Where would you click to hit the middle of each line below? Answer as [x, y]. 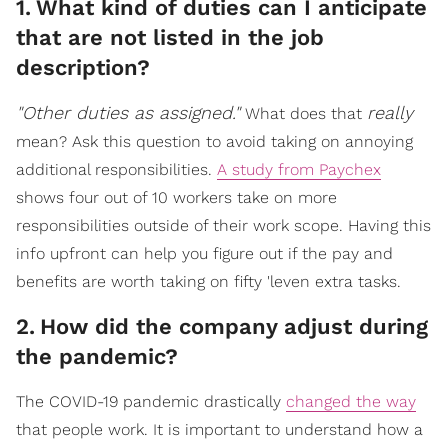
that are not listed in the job [170, 38]
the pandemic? [97, 357]
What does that [303, 114]
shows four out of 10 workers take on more [176, 198]
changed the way [351, 402]
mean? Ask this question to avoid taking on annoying [214, 142]
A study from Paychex [299, 170]
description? [83, 68]
